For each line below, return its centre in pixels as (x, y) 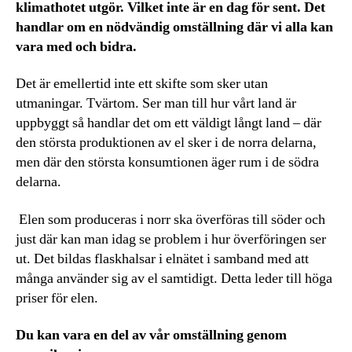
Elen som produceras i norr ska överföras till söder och (170, 219)
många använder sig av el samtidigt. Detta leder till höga (174, 278)
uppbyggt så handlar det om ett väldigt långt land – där (169, 123)
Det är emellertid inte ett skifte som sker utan (142, 84)
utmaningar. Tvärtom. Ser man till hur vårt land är (156, 104)
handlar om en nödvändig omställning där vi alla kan (174, 27)
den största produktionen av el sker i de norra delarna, (166, 143)
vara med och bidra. (78, 46)
